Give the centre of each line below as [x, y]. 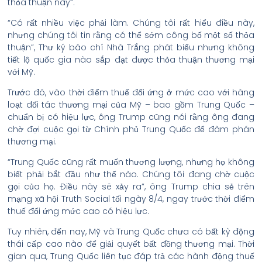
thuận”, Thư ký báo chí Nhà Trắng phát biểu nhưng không [131, 47]
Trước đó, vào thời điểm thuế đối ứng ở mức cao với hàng [131, 92]
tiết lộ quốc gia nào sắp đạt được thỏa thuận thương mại [131, 60]
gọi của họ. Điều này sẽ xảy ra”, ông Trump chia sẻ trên [131, 187]
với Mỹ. [21, 72]
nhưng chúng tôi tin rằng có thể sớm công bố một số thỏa [131, 35]
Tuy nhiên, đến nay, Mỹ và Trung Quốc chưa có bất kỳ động [131, 232]
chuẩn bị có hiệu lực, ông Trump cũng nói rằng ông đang [131, 117]
